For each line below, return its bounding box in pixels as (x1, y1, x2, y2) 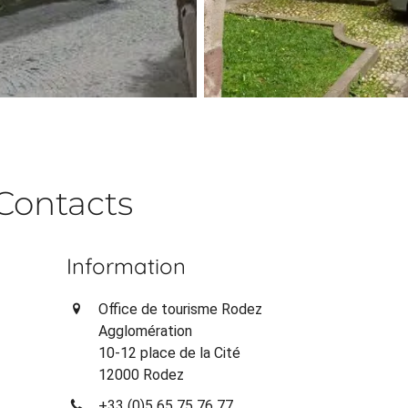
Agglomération (98, 322, 193, 341)
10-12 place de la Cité (98, 344, 241, 362)
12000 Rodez (98, 366, 185, 384)
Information (66, 252, 187, 280)
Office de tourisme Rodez (98, 301, 263, 319)
